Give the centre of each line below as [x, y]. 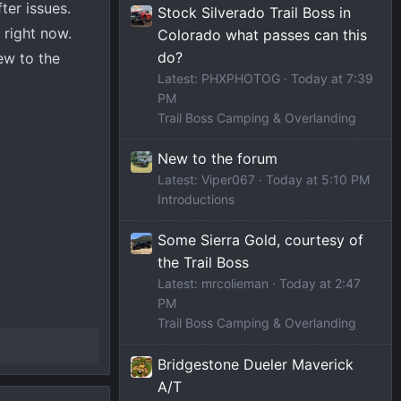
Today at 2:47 [320, 284]
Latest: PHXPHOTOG [219, 79]
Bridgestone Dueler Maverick [256, 364]
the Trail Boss [203, 263]
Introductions [196, 200]
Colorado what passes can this [262, 35]
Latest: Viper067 [206, 180]
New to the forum [218, 159]
